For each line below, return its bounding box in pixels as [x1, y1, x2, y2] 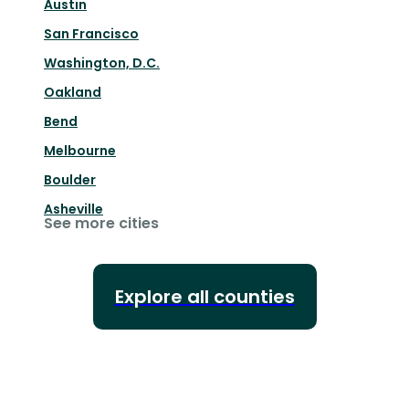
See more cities [44, 213, 159, 235]
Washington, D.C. [44, 54, 160, 73]
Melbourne [44, 142, 116, 161]
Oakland [44, 83, 101, 102]
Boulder [44, 171, 96, 190]
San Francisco [44, 25, 139, 44]
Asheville [44, 200, 103, 219]
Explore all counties [114, 284, 295, 310]
